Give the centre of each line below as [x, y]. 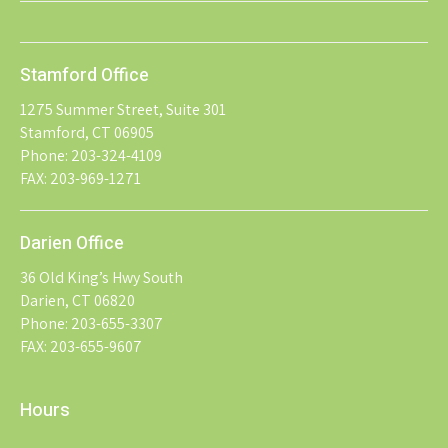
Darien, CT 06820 [77, 300]
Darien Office [72, 243]
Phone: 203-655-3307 [91, 323]
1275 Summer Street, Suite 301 [123, 109]
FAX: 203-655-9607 [81, 346]
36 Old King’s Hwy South [101, 277]
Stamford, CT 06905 [87, 132]
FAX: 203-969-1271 [80, 178]
